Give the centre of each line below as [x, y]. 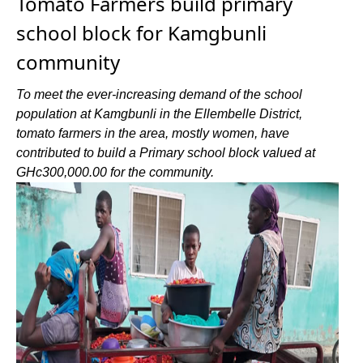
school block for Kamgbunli [141, 33]
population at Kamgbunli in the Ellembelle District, [159, 114]
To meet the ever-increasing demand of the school [159, 94]
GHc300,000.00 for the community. [115, 172]
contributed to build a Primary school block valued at [166, 153]
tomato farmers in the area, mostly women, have [153, 133]
